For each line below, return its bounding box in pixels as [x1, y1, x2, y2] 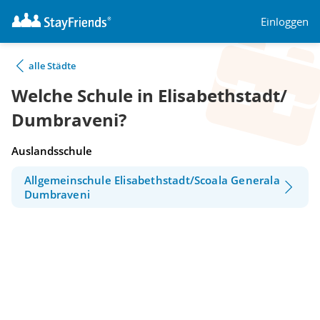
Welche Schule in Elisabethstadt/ [11, 84, 287, 108]
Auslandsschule [11, 144, 92, 158]
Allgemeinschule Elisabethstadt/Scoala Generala [24, 173, 280, 188]
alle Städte [29, 59, 76, 72]
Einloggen [261, 14, 309, 29]
